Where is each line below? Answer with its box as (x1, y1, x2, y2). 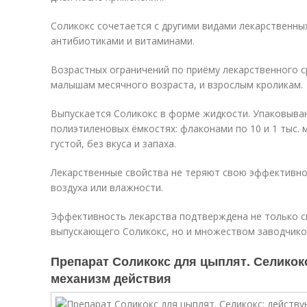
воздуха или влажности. (51, 181, 163, 194)
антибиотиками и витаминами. (51, 34, 195, 47)
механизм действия (51, 269, 171, 287)
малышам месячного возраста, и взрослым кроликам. (51, 78, 303, 91)
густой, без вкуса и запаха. (51, 137, 176, 150)
